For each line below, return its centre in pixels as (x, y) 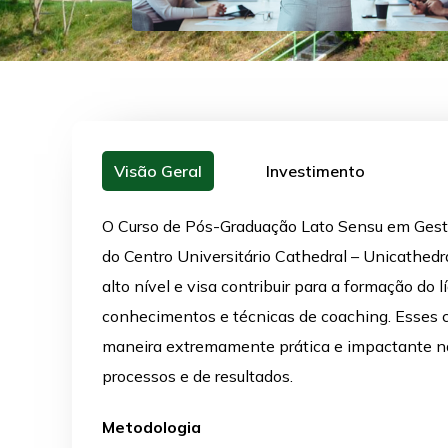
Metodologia (151, 426)
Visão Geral (158, 170)
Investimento (315, 170)
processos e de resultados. (197, 375)
